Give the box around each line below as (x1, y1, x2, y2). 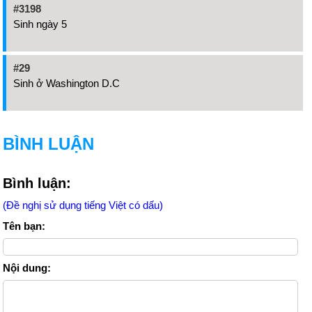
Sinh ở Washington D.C (13, 77, 120, 89)
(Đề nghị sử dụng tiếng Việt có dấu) (3, 199, 163, 211)
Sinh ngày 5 (13, 18, 67, 30)
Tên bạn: (3, 220, 45, 232)
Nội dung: (3, 262, 51, 274)
